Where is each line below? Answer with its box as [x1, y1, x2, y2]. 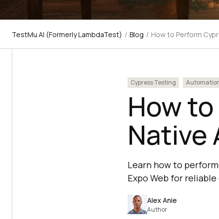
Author [147, 205, 168, 214]
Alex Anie [147, 195, 177, 205]
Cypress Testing [130, 78, 176, 87]
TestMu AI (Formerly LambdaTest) [12, 30, 122, 39]
